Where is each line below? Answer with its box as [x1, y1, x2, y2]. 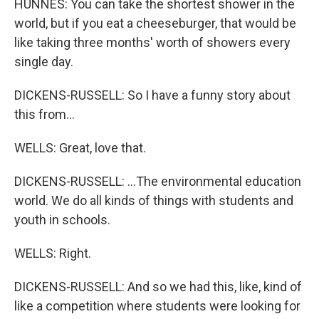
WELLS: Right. [14, 246, 91, 261]
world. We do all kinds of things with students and [14, 193, 293, 208]
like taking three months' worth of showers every [14, 35, 291, 50]
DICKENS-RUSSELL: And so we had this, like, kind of [14, 279, 302, 294]
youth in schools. [14, 212, 110, 227]
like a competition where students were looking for [14, 298, 300, 313]
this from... [14, 107, 75, 122]
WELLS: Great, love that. [14, 140, 146, 155]
